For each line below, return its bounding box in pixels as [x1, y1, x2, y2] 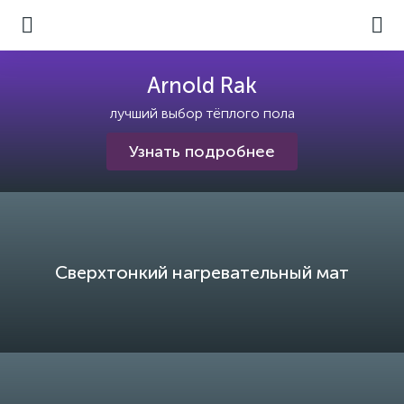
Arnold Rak [147, 72, 257, 98]
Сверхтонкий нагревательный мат [55, 262, 349, 283]
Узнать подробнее [129, 142, 275, 161]
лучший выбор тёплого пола [109, 105, 295, 122]
